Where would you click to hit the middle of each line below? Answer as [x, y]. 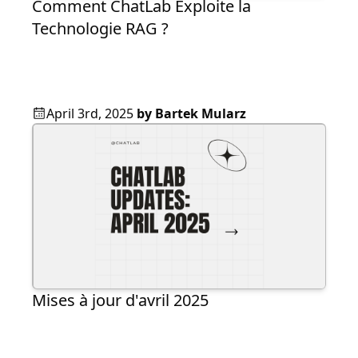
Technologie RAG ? [100, 29]
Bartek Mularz [201, 114]
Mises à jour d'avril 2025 [120, 300]
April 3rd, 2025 [90, 114]
